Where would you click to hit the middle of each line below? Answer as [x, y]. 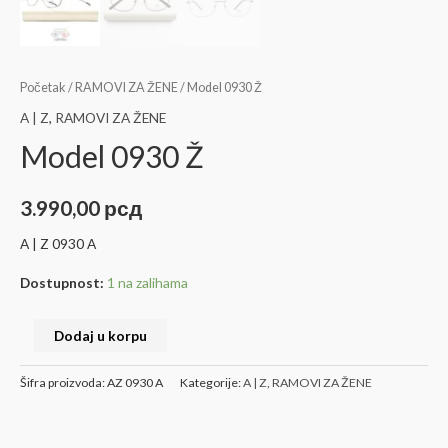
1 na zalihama [147, 334]
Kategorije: [211, 435]
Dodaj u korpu [100, 387]
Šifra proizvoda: [63, 435]
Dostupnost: [62, 334]
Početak [43, 139]
